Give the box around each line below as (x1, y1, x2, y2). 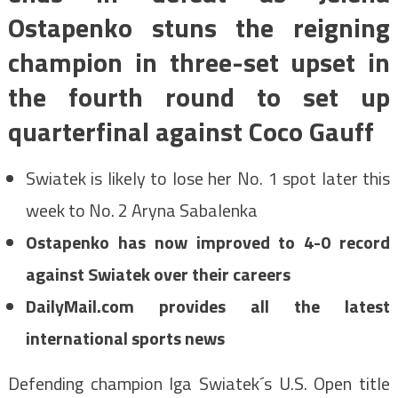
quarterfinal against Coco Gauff (7, 111, 374, 153)
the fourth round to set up (7, 76, 391, 118)
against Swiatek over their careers (25, 260, 294, 289)
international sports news (25, 324, 228, 353)
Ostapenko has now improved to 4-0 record (25, 228, 391, 257)
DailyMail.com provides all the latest (25, 292, 391, 321)
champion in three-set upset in (7, 42, 391, 84)
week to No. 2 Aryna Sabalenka (25, 196, 258, 225)
